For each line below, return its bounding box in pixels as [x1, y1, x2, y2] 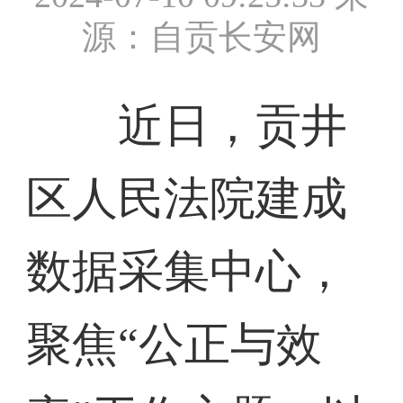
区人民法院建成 [26, 173, 348, 225]
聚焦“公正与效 [26, 318, 323, 371]
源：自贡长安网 [81, 17, 321, 56]
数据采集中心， [26, 246, 348, 298]
